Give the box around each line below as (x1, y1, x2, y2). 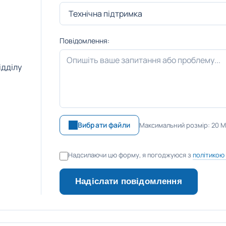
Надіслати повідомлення (75, 177, 182, 186)
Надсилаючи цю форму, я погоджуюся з (68, 150, 193, 159)
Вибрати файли (78, 120, 130, 130)
